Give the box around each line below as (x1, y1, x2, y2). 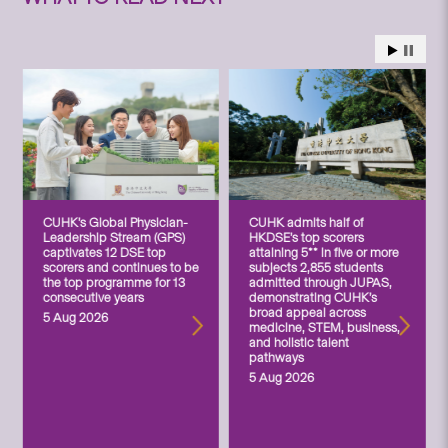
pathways (249, 349, 304, 365)
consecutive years (42, 289, 144, 305)
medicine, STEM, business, (249, 319, 400, 335)
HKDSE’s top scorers (249, 229, 364, 245)
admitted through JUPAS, (249, 274, 392, 290)
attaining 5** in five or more (249, 244, 399, 260)
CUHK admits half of (249, 214, 364, 230)
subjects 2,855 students (249, 259, 383, 275)
